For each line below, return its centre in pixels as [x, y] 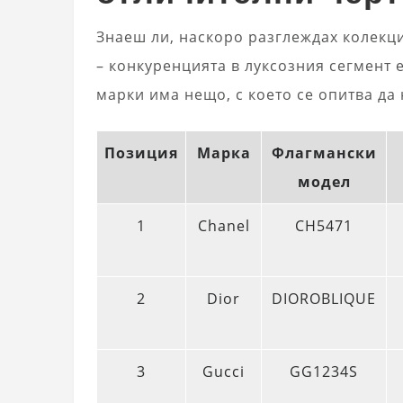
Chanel [224, 226]
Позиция [141, 153]
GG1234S [324, 372]
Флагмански [324, 153]
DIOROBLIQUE [324, 299]
